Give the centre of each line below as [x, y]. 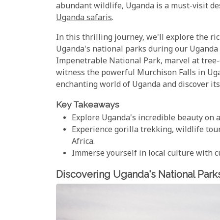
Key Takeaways [88, 104]
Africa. [83, 142]
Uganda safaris [84, 18]
